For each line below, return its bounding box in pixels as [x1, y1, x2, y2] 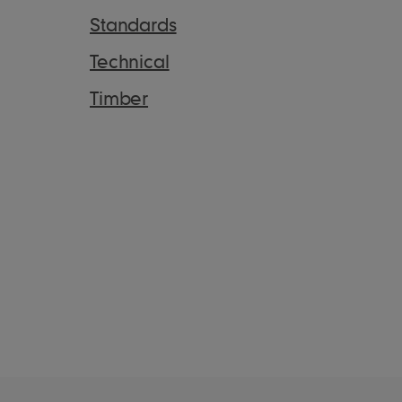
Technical [90, 49, 170, 73]
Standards [90, 13, 177, 36]
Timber [90, 86, 149, 109]
